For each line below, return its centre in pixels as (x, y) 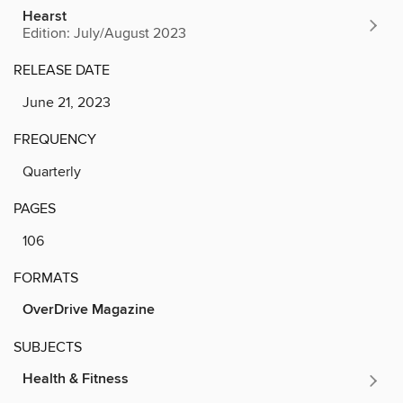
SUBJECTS (48, 347)
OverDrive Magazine (89, 309)
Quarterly (52, 171)
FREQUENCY (55, 139)
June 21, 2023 (67, 102)
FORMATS (46, 278)
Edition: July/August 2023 (104, 33)
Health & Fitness (76, 379)
